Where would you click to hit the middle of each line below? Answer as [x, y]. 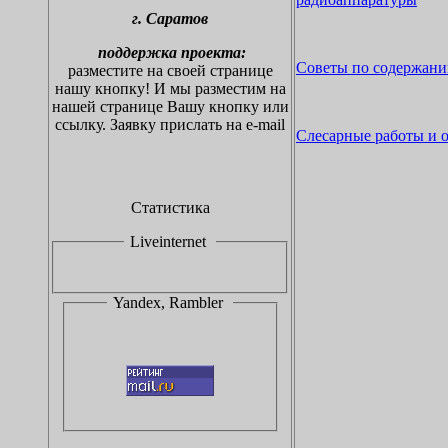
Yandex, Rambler [170, 302]
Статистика [170, 207]
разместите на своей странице [170, 70]
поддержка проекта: [172, 52]
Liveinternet [170, 241]
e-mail [265, 124]
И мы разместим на [219, 88]
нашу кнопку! [102, 88]
